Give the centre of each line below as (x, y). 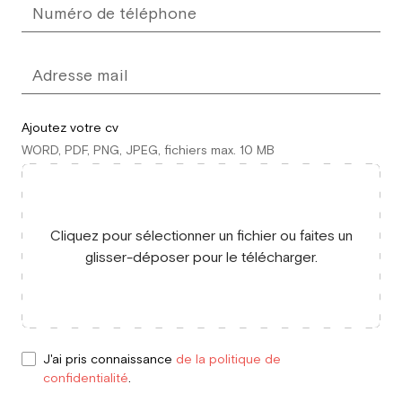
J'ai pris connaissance (109, 359)
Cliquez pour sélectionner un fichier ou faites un (201, 235)
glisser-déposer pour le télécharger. (201, 257)
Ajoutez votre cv (70, 127)
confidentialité (86, 378)
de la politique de (228, 359)
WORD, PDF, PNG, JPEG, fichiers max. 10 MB (148, 150)
